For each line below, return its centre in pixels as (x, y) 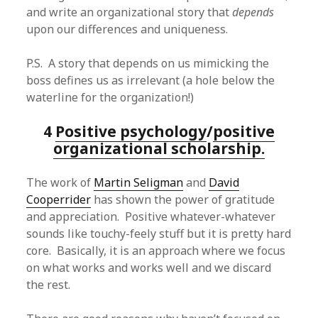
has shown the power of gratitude (183, 199)
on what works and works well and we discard (149, 268)
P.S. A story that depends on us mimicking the (148, 63)
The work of (60, 182)
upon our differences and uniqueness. (127, 29)
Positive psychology (131, 131)
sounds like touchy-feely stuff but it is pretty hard (159, 234)
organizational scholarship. (159, 148)
